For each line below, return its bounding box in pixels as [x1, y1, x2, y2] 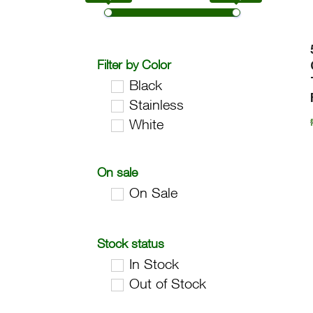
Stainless [129, 96, 184, 114]
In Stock [129, 255, 180, 273]
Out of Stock [129, 275, 207, 293]
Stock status [97, 235, 165, 252]
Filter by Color [97, 57, 172, 73]
